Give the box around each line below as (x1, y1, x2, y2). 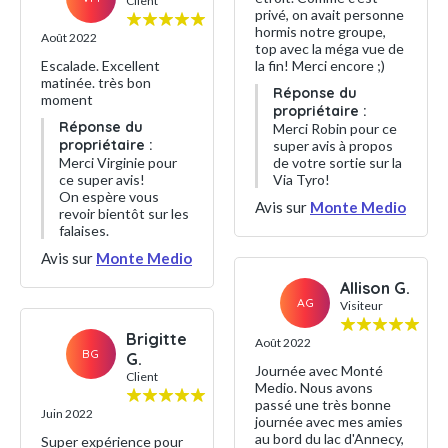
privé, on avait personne (255, 6, 404, 23)
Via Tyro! (273, 171, 330, 188)
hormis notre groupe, (255, 23, 386, 40)
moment (41, 91, 93, 108)
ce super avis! (59, 171, 145, 188)
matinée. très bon (41, 74, 151, 91)
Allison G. (340, 278, 410, 298)
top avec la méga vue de (255, 40, 404, 57)
